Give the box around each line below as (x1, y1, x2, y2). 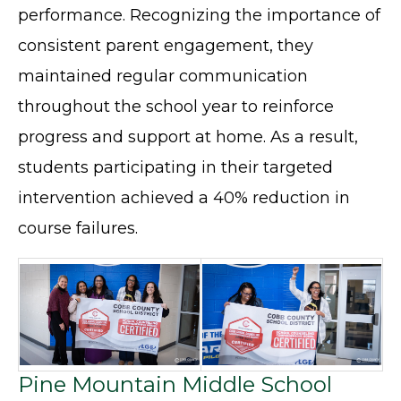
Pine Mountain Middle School (18, 371, 332, 398)
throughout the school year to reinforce (18, 97, 334, 117)
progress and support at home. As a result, (18, 127, 358, 148)
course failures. (18, 218, 138, 239)
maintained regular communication (18, 66, 308, 87)
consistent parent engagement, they (18, 36, 313, 56)
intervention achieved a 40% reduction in (18, 188, 350, 209)
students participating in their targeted (18, 158, 333, 178)
